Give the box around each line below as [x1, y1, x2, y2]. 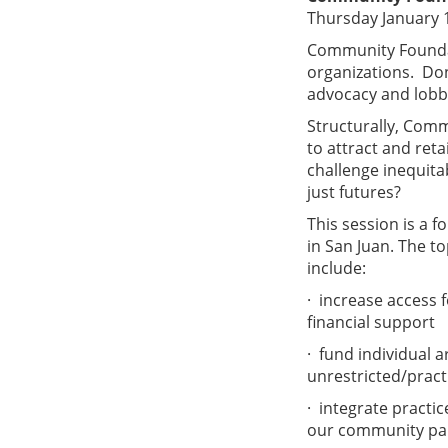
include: [307, 257, 366, 279]
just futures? [307, 181, 409, 203]
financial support [307, 311, 435, 333]
